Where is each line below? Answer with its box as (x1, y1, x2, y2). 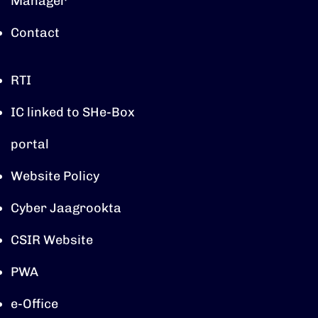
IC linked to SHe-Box (11, 104, 135, 120)
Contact (11, 25, 60, 40)
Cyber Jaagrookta (11, 200, 121, 216)
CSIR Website (11, 232, 93, 248)
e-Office (11, 296, 58, 312)
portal (11, 136, 49, 152)
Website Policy (11, 168, 99, 184)
